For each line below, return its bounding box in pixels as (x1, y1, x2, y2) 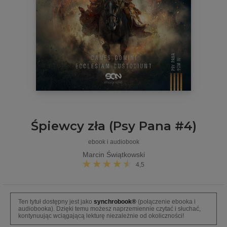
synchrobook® (94, 198, 136, 205)
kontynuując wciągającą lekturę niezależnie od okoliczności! (18, 212, 184, 219)
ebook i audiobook (88, 138, 139, 145)
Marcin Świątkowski (82, 150, 145, 159)
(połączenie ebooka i (136, 198, 196, 205)
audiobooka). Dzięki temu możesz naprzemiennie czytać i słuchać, (18, 205, 201, 212)
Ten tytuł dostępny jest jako (18, 198, 94, 205)
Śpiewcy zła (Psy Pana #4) (30, 118, 197, 133)
